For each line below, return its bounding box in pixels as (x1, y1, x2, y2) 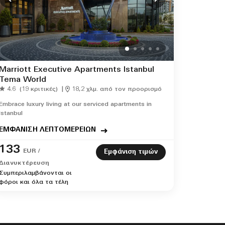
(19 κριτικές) (20, 86, 58, 92)
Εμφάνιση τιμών (104, 149, 158, 155)
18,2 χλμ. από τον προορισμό (72, 86, 162, 92)
